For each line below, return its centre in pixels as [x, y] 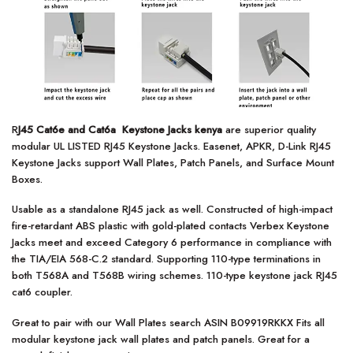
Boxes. [27, 179]
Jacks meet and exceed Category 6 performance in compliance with [172, 243]
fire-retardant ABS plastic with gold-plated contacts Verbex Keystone [171, 226]
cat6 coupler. [42, 292]
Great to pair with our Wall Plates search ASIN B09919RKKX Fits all [168, 322]
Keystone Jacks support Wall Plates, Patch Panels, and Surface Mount [173, 162]
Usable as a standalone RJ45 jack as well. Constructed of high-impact [172, 210]
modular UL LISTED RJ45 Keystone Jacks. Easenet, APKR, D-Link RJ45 [171, 146]
